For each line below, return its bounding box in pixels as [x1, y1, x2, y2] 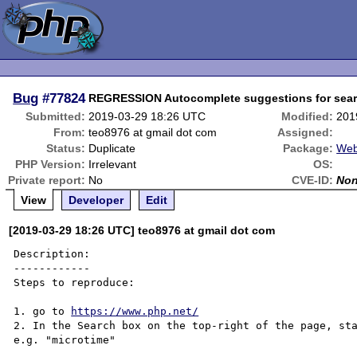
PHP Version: [15, 158, 86, 171]
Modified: [281, 110, 334, 123]
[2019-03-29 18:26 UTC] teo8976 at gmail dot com [9, 224, 276, 237]
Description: [14, 248, 91, 260]
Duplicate [88, 142, 136, 155]
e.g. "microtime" [14, 334, 116, 346]
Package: [283, 142, 334, 155]
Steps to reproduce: [14, 277, 135, 288]
